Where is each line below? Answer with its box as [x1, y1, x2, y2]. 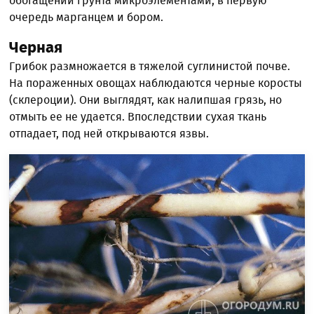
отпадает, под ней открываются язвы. [9, 127, 210, 141]
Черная [9, 38, 63, 57]
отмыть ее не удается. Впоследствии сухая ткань [9, 110, 267, 124]
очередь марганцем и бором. [9, 11, 164, 25]
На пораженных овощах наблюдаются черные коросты [9, 76, 303, 90]
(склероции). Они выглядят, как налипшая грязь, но [9, 93, 282, 107]
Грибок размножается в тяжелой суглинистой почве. [9, 60, 291, 74]
